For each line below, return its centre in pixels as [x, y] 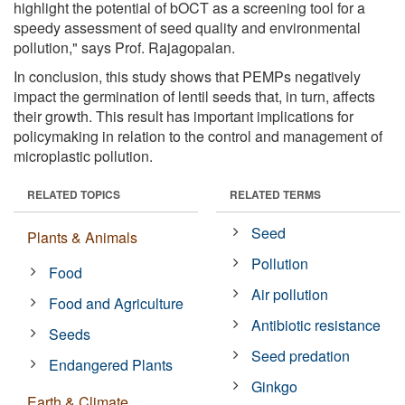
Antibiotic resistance [316, 325]
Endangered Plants [111, 364]
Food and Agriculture [117, 303]
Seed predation [301, 355]
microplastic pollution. [83, 155]
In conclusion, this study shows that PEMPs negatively [187, 76]
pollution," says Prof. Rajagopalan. [124, 47]
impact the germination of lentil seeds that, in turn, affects [194, 96]
